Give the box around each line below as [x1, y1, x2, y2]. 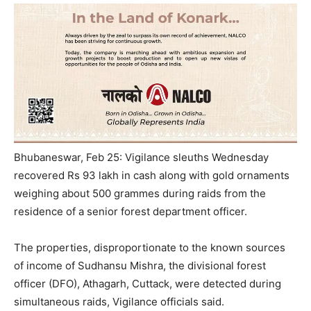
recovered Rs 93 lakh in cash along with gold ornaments [14, 168, 289, 182]
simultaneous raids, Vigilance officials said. [14, 294, 224, 308]
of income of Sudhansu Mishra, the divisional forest [14, 258, 266, 272]
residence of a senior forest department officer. [14, 204, 247, 218]
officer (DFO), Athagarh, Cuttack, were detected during [14, 276, 281, 290]
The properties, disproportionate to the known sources [14, 240, 285, 254]
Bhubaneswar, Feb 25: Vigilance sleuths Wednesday [14, 150, 269, 164]
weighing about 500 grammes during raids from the [14, 186, 266, 200]
